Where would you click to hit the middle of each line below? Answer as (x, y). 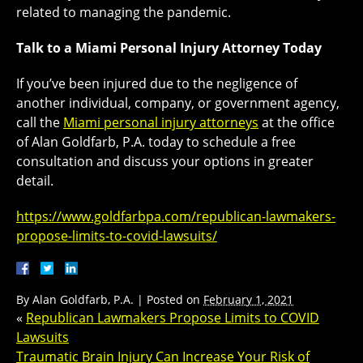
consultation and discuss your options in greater (165, 162)
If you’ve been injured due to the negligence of (157, 84)
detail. (35, 181)
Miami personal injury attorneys (161, 123)
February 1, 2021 (248, 300)
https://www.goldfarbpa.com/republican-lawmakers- (176, 217)
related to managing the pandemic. (124, 13)
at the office (297, 123)
